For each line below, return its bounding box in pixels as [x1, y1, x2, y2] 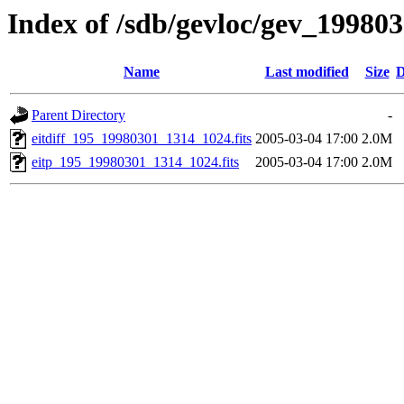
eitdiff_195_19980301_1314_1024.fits [32, 131, 252, 147]
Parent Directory [32, 107, 125, 124]
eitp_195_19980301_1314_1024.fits [32, 154, 239, 170]
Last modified [264, 64, 349, 80]
